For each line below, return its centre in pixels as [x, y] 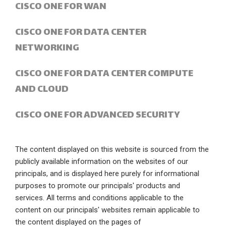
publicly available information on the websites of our [102, 161]
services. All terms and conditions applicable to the [99, 197]
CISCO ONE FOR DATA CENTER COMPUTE [104, 74]
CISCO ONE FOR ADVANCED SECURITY [98, 115]
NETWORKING [47, 48]
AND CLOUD [42, 89]
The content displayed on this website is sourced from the [112, 149]
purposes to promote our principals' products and [98, 185]
